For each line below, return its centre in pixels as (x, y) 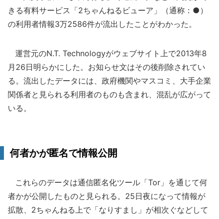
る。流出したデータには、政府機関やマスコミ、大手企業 (109, 81)
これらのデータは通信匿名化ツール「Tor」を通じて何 (108, 182)
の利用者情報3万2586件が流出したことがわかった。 (102, 24)
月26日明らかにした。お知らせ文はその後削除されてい (107, 67)
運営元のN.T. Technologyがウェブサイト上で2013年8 (107, 53)
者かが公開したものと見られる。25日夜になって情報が (107, 196)
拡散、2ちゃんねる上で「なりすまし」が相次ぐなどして (108, 210)
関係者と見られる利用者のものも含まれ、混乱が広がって (109, 94)
